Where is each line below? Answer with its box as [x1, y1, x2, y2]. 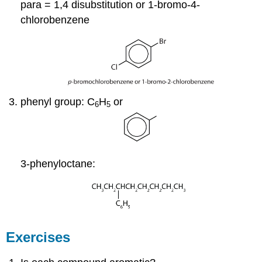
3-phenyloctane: [20, 158, 96, 170]
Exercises [6, 229, 71, 245]
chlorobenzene [20, 13, 90, 26]
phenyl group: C [20, 95, 95, 108]
